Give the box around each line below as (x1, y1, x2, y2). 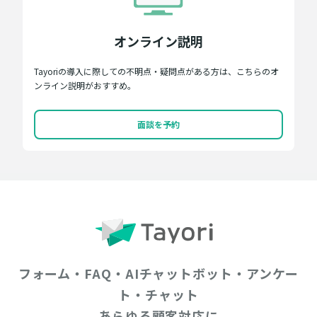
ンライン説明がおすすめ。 (34, 79, 136, 92)
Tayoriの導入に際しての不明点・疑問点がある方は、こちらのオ (34, 65, 279, 78)
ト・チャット (118, 285, 199, 304)
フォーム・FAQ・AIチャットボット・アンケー (18, 264, 299, 283)
